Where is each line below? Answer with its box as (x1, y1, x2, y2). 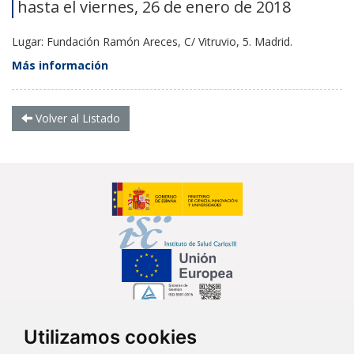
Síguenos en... (125, 331, 229, 352)
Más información (12, 58, 108, 73)
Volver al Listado (32, 111, 120, 126)
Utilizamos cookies (24, 326, 197, 348)
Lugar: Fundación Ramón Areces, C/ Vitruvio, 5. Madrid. (12, 34, 292, 49)
